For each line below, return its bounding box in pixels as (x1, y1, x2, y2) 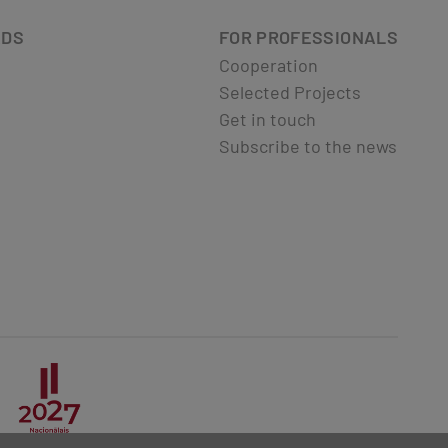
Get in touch (218, 107, 316, 130)
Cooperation (218, 53, 318, 76)
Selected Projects (218, 80, 361, 103)
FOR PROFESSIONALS (218, 25, 398, 48)
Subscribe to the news (218, 134, 397, 157)
